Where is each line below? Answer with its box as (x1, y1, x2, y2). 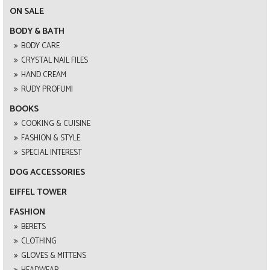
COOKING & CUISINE (21, 117, 90, 130)
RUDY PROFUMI (21, 83, 73, 96)
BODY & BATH (10, 24, 64, 39)
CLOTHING (21, 234, 57, 248)
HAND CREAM (21, 68, 66, 81)
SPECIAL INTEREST (21, 146, 82, 159)
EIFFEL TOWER (10, 184, 67, 199)
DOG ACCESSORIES (10, 165, 85, 180)
